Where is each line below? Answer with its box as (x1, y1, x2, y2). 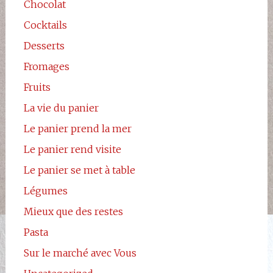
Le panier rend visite (23, 143, 121, 155)
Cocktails (23, 18, 67, 31)
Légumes (23, 184, 68, 197)
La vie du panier (23, 101, 99, 114)
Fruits (23, 80, 51, 93)
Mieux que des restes (23, 205, 123, 218)
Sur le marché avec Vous (23, 246, 136, 259)
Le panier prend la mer (23, 122, 132, 135)
